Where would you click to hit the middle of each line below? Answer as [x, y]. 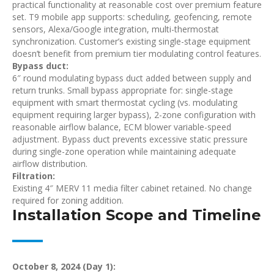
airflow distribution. [50, 164]
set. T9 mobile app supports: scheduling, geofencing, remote [132, 17]
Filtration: [34, 176]
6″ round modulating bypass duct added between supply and [132, 78]
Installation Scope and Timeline [137, 215]
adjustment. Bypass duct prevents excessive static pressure [130, 139]
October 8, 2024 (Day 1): [64, 266]
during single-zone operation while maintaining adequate [124, 151]
